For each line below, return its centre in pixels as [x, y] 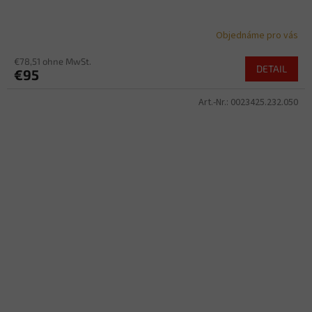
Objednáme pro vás [257, 35]
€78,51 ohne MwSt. [53, 62]
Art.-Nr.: [214, 103]
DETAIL [272, 69]
